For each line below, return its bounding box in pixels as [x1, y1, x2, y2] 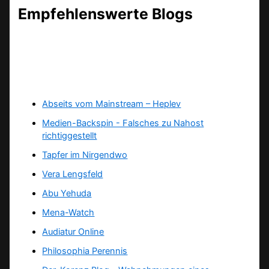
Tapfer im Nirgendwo [42, 150, 128, 161]
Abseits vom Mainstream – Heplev [42, 98, 181, 110]
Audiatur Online [42, 226, 104, 237]
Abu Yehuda [42, 188, 92, 199]
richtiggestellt [42, 130, 97, 142]
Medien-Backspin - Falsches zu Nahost [42, 118, 204, 129]
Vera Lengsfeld [42, 169, 103, 180]
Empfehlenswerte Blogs [18, 4, 193, 23]
